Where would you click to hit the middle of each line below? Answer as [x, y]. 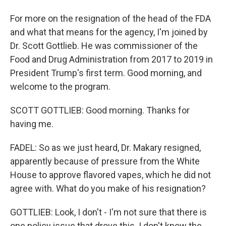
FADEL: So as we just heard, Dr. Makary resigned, [105, 148]
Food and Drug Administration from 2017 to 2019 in [111, 59]
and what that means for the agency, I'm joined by [109, 32]
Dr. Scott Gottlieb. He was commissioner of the [104, 46]
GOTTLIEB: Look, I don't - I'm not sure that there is [108, 212]
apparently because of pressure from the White [105, 161]
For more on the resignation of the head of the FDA [110, 18]
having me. [32, 124]
